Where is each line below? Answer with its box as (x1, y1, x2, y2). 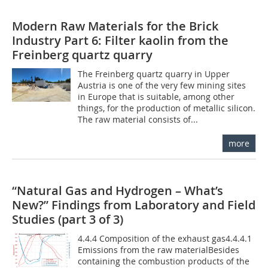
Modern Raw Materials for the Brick (12, 18, 218, 35)
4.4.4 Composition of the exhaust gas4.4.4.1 (78, 233, 252, 245)
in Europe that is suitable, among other (78, 91, 235, 103)
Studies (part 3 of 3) (12, 211, 123, 228)
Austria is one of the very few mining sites (78, 80, 246, 92)
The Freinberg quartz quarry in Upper (78, 68, 230, 80)
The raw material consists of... (78, 114, 199, 126)
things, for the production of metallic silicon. (78, 102, 256, 114)
